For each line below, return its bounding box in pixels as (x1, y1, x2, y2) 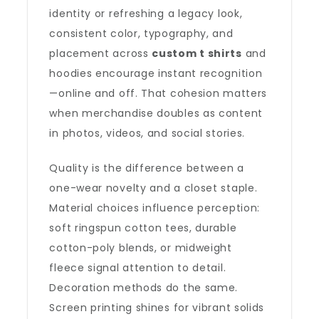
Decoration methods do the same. (49, 281, 239, 295)
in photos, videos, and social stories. (49, 126, 246, 140)
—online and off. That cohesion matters (49, 86, 268, 100)
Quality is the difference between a (49, 161, 244, 175)
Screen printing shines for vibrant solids (49, 300, 265, 315)
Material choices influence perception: (49, 201, 261, 215)
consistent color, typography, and (49, 26, 234, 41)
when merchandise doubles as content (49, 106, 263, 120)
